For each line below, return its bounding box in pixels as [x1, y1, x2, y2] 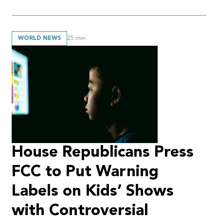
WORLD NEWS [18, 36, 61, 42]
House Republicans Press [12, 145, 194, 161]
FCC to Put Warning [12, 164, 159, 180]
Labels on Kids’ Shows [12, 183, 174, 200]
